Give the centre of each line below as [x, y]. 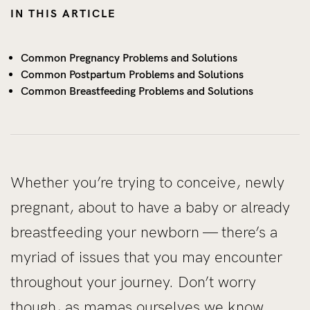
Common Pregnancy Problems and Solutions [129, 57]
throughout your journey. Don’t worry [133, 282]
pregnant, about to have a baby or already [150, 207]
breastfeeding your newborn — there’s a [144, 232]
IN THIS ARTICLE [63, 13]
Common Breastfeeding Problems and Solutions [137, 91]
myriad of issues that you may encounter [146, 257]
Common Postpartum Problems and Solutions [132, 74]
